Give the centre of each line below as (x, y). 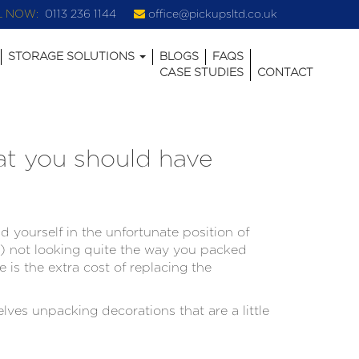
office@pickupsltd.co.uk (213, 14)
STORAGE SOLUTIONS (73, 57)
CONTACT (285, 73)
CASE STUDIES (202, 73)
